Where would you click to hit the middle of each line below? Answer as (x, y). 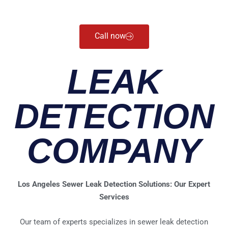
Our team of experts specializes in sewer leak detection (114, 222)
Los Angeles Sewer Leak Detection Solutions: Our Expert (114, 184)
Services (114, 197)
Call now (110, 36)
